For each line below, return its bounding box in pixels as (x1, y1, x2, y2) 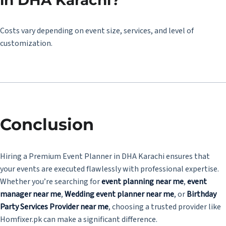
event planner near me (96, 189, 174, 200)
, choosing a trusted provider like (108, 201, 221, 213)
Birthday (187, 189, 216, 200)
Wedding (65, 189, 96, 200)
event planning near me (101, 176, 184, 188)
